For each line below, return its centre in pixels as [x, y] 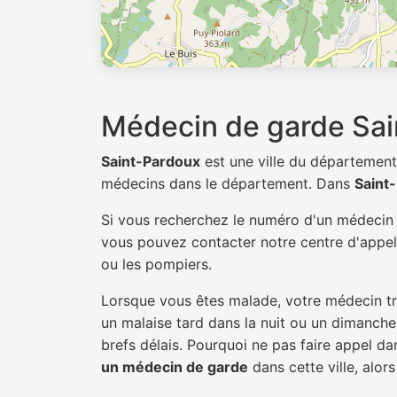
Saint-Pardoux [151, 161]
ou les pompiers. [156, 264]
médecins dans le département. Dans [228, 183]
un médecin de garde [175, 367]
